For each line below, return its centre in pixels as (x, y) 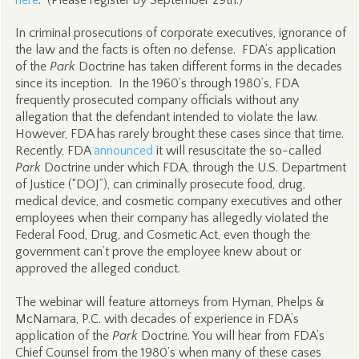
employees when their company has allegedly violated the (171, 218)
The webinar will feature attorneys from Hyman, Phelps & (169, 302)
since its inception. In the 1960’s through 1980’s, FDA (156, 83)
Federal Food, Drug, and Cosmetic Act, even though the (162, 235)
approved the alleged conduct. (97, 268)
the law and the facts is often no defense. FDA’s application (175, 50)
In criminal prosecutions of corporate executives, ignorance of (180, 33)
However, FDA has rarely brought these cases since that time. (181, 134)
